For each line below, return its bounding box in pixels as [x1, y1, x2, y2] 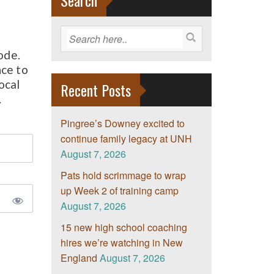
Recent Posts [60, 79, 131, 102]
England [60, 251, 97, 265]
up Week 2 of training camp [60, 183, 179, 198]
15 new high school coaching [60, 220, 187, 235]
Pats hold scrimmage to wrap [60, 168, 186, 183]
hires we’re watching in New [60, 235, 183, 250]
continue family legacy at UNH [60, 131, 192, 146]
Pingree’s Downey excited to [60, 116, 185, 131]
